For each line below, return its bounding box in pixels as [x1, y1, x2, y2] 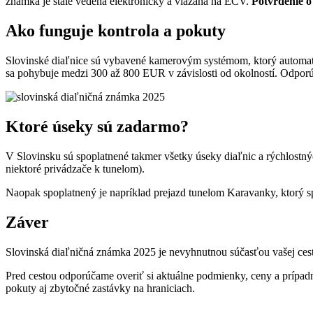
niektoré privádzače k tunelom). [6, 162, 145, 175]
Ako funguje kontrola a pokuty [6, 21, 226, 40]
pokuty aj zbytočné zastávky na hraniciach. [6, 282, 195, 294]
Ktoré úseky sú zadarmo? [6, 117, 189, 136]
